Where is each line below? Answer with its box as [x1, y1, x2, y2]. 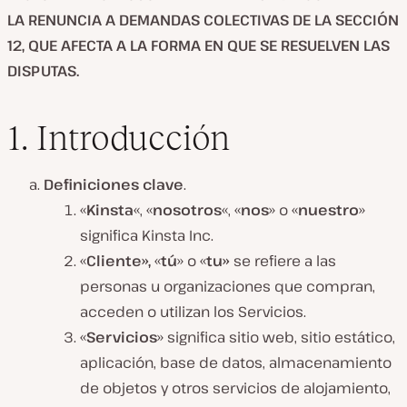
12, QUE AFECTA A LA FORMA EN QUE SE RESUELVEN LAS [7, 35, 390, 55]
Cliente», [86, 250, 151, 271]
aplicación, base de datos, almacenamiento [80, 352, 392, 372]
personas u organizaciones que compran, [80, 275, 375, 296]
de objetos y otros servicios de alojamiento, [80, 377, 391, 398]
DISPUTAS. [7, 61, 79, 81]
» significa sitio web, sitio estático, [157, 326, 395, 347]
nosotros [153, 199, 222, 220]
